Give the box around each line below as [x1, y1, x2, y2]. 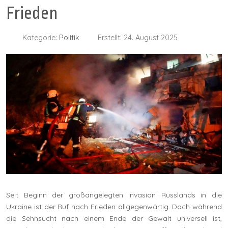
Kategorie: [20, 33, 59, 42]
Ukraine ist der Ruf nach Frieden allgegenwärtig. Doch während [6, 202, 222, 211]
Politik [59, 33, 79, 42]
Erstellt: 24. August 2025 [98, 33, 178, 42]
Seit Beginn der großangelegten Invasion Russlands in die [6, 190, 222, 199]
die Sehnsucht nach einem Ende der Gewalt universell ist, [6, 213, 222, 223]
